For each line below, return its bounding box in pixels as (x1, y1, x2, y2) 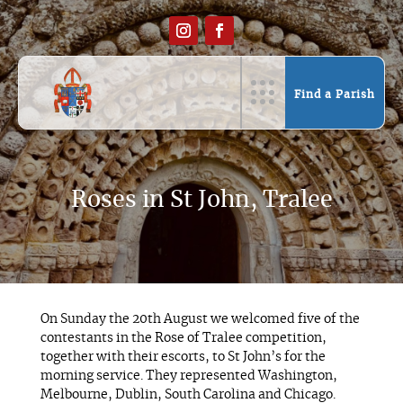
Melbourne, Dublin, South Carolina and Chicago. (40, 389, 336, 401)
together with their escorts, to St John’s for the (40, 351, 326, 363)
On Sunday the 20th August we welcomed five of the (40, 313, 360, 326)
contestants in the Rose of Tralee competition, (40, 332, 327, 345)
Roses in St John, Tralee (70, 189, 333, 211)
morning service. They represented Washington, (40, 370, 337, 382)
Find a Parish (293, 89, 375, 100)
